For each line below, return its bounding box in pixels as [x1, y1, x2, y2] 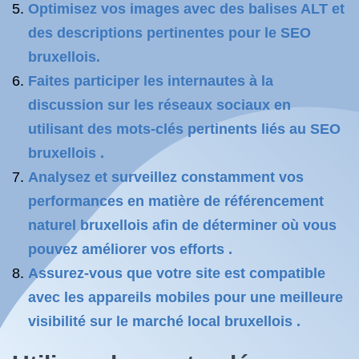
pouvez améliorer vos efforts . [28, 241, 232, 257]
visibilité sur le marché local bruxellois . [28, 313, 301, 329]
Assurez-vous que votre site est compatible [28, 265, 325, 281]
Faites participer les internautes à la [28, 73, 273, 89]
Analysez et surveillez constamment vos [28, 169, 304, 185]
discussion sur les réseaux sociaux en [28, 97, 291, 113]
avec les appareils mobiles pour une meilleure [28, 289, 343, 305]
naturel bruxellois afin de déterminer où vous [28, 217, 337, 233]
